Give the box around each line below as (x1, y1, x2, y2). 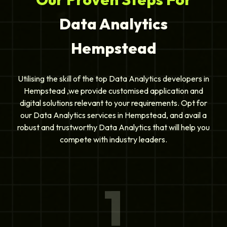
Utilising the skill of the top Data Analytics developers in (18, 73, 209, 84)
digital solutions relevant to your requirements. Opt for (20, 98, 207, 108)
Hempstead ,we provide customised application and (24, 86, 203, 96)
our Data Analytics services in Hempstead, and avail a (20, 110, 207, 121)
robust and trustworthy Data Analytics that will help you (17, 122, 210, 133)
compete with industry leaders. (60, 134, 167, 145)
